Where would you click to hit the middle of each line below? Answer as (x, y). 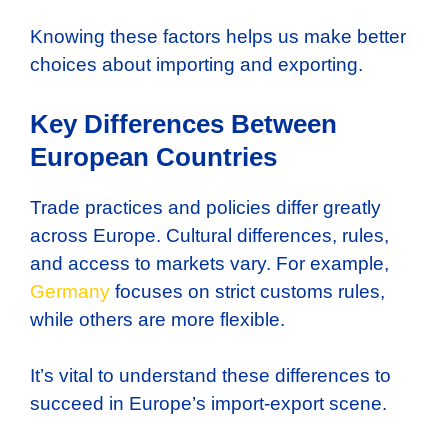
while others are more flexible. (157, 319)
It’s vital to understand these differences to (210, 376)
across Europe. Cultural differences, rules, (209, 235)
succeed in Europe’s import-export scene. (208, 404)
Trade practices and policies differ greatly (205, 207)
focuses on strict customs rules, (247, 291)
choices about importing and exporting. (196, 65)
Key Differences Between (183, 123)
